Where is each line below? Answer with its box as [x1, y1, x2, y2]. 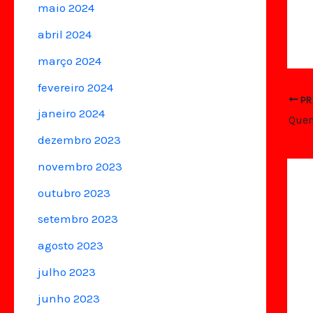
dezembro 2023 [38, 133, 121, 147]
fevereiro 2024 [38, 80, 113, 94]
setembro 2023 [38, 212, 118, 226]
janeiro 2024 [38, 106, 105, 121]
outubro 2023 [38, 185, 110, 200]
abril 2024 [38, 27, 92, 41]
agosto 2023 [38, 238, 103, 252]
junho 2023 [38, 291, 100, 305]
